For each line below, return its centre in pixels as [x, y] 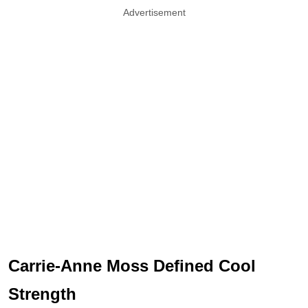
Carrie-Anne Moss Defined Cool [132, 266]
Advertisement [154, 13]
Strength [42, 294]
